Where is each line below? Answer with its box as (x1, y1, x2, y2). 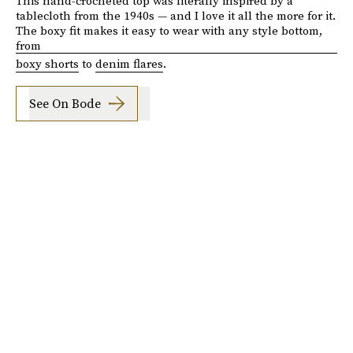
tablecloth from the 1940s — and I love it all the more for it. (16, 6, 336, 24)
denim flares (95, 54, 163, 72)
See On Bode (29, 95, 101, 113)
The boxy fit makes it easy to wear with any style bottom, (16, 21, 322, 39)
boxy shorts (16, 54, 79, 72)
